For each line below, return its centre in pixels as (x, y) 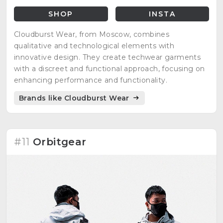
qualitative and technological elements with (94, 46)
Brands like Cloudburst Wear (75, 98)
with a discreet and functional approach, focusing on (110, 68)
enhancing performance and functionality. (91, 80)
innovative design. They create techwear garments (108, 57)
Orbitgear (60, 142)
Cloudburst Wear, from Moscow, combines (92, 34)
